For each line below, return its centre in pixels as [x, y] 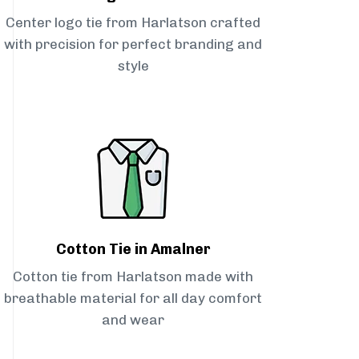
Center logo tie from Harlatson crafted [133, 23]
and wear [133, 320]
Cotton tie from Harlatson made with [133, 277]
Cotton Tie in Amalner [133, 250]
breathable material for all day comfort [133, 298]
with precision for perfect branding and [133, 44]
